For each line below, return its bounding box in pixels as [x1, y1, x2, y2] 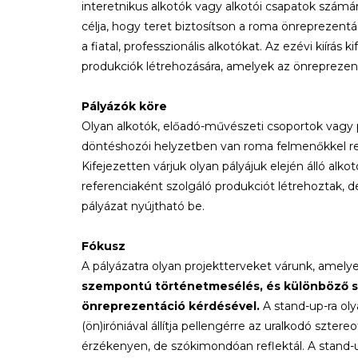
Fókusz [82, 239, 125, 253]
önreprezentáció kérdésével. [82, 299, 263, 313]
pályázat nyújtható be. [82, 199, 205, 213]
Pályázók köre [82, 99, 167, 113]
